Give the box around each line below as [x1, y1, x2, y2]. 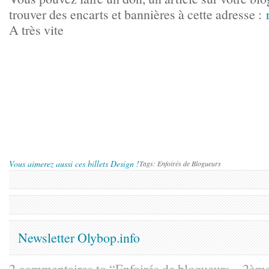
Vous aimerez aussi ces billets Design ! [9, 158, 139, 169]
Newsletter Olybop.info [18, 229, 140, 246]
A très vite [9, 21, 67, 38]
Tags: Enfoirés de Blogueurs [139, 159, 221, 168]
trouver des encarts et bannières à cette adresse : [9, 5, 266, 23]
